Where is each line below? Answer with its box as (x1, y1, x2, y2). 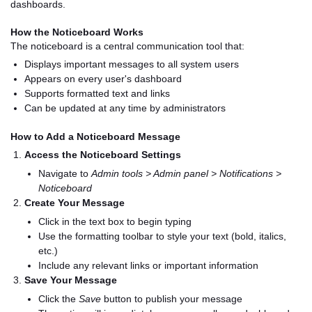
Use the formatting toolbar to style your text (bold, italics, (38, 231, 286, 242)
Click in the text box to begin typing (38, 216, 192, 227)
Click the (38, 293, 79, 304)
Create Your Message (24, 197, 125, 208)
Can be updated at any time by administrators (24, 102, 226, 114)
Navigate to (38, 168, 91, 179)
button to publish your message (101, 293, 242, 304)
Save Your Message (24, 274, 117, 286)
